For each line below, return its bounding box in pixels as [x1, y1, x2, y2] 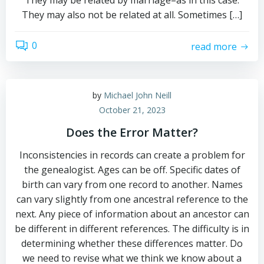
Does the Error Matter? [66, 124, 198, 140]
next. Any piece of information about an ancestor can [15, 207, 249, 220]
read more [191, 39, 237, 53]
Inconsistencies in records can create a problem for [19, 148, 245, 161]
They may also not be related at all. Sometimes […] [22, 8, 242, 21]
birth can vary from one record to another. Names [21, 178, 243, 191]
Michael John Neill [104, 90, 171, 101]
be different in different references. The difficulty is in [15, 222, 249, 235]
